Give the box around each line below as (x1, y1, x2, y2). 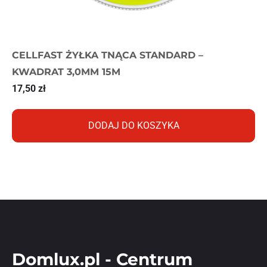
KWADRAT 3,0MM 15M (12, 66, 120, 77)
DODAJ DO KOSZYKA (88, 119, 179, 131)
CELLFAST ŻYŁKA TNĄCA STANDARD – (12, 49, 203, 61)
